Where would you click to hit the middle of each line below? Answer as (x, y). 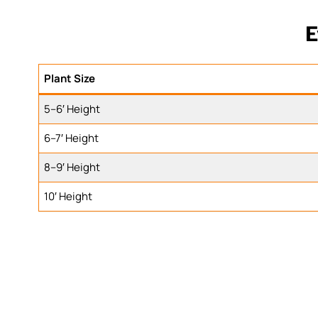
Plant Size (70, 78)
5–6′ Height (72, 109)
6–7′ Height (72, 138)
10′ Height (68, 196)
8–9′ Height (72, 167)
